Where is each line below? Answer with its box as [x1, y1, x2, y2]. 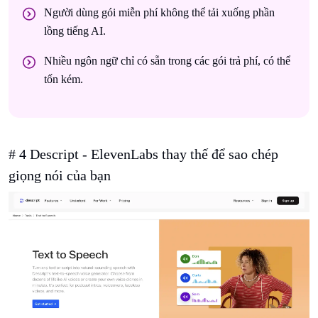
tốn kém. [44, 73, 83, 86]
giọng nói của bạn [9, 168, 111, 184]
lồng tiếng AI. [44, 25, 106, 38]
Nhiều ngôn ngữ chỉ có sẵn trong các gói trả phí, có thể [44, 55, 290, 67]
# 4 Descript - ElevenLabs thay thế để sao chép [9, 146, 278, 163]
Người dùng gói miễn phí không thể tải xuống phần [44, 6, 275, 19]
